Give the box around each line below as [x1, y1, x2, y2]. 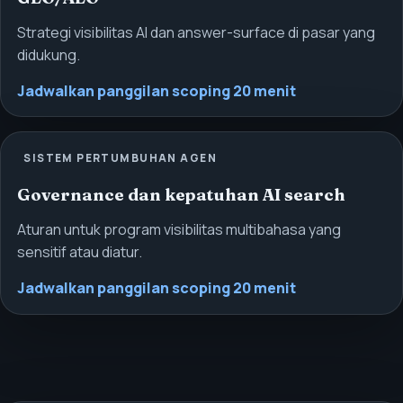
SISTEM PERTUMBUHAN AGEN [23, 150, 217, 166]
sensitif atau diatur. [16, 242, 142, 263]
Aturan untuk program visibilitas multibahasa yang [16, 219, 341, 240]
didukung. [16, 44, 80, 65]
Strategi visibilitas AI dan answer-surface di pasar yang [16, 22, 375, 42]
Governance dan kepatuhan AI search [16, 184, 345, 206]
